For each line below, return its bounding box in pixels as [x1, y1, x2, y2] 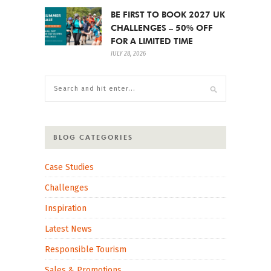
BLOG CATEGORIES [53, 132, 133, 142]
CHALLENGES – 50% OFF [111, 22, 213, 33]
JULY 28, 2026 [111, 50, 146, 57]
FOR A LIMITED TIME [111, 36, 193, 46]
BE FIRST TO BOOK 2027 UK [111, 9, 225, 19]
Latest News [45, 223, 92, 234]
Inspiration [45, 203, 87, 214]
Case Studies [45, 162, 94, 172]
